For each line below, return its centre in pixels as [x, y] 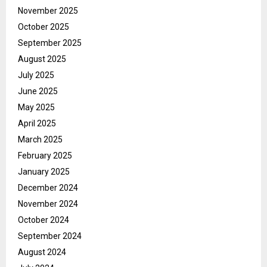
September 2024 [50, 236]
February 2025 [45, 156]
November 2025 [48, 11]
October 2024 [44, 220]
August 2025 [42, 59]
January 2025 [44, 172]
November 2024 [48, 204]
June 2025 [38, 91]
